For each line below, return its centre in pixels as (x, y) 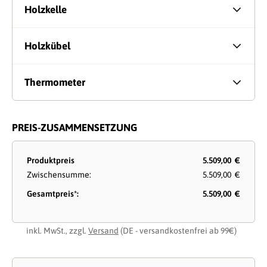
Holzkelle (46, 10)
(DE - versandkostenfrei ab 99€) (178, 231)
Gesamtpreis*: (53, 194)
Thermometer (55, 83)
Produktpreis (51, 161)
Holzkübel (47, 46)
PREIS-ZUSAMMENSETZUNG (74, 128)
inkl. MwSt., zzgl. (57, 231)
